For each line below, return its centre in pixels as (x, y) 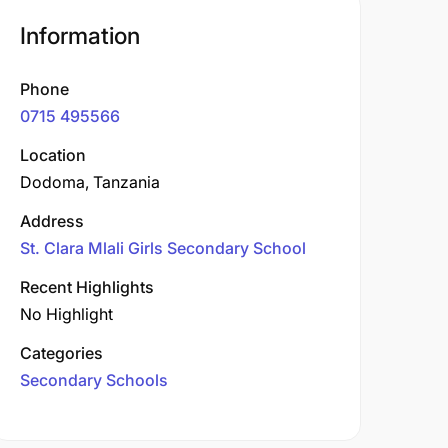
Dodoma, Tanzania (90, 182)
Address (52, 221)
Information (80, 36)
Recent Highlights (87, 287)
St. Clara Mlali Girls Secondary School (163, 248)
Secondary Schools (94, 380)
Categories (61, 353)
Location (53, 155)
